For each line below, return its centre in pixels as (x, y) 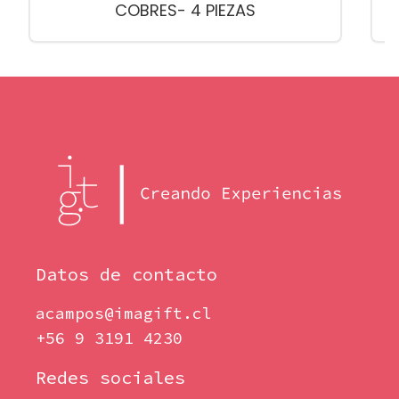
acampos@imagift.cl (124, 313)
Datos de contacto (126, 274)
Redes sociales (110, 377)
